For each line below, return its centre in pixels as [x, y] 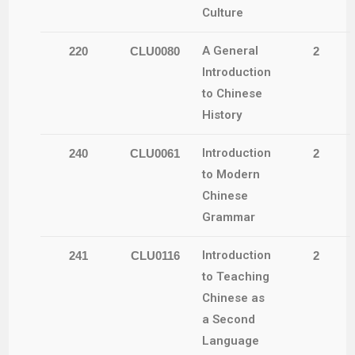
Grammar [229, 218]
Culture [223, 13]
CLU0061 [155, 154]
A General [231, 51]
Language [231, 341]
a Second [229, 320]
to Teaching [236, 277]
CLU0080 [155, 52]
